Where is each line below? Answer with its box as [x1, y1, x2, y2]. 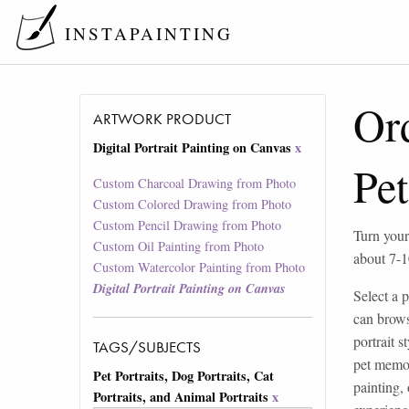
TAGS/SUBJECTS [93, 337, 202, 358]
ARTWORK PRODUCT [93, 109, 232, 130]
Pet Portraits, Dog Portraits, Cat [93, 366, 275, 386]
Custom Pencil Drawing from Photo [93, 216, 282, 235]
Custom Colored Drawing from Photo [93, 195, 292, 214]
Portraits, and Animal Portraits [93, 387, 269, 407]
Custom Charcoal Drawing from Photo [93, 174, 297, 193]
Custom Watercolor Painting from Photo [93, 258, 306, 277]
